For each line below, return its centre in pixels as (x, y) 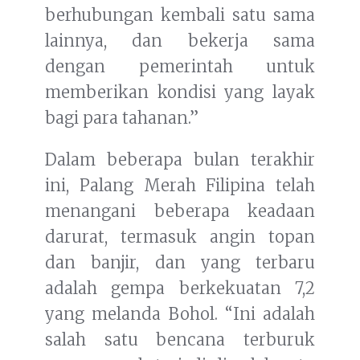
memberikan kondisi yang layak (180, 92)
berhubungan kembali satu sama (180, 15)
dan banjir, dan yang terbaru (180, 263)
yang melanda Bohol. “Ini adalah (180, 314)
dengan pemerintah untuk (180, 67)
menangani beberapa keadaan (180, 211)
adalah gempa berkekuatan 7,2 (180, 288)
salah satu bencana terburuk (180, 340)
